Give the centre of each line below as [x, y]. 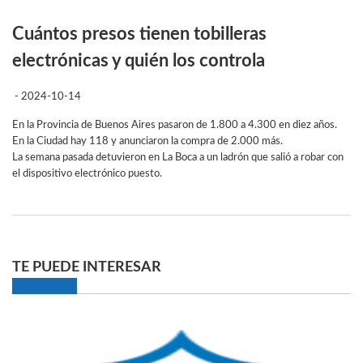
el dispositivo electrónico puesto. [87, 174]
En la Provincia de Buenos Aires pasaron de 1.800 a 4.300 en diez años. [175, 125]
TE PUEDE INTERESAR [87, 267]
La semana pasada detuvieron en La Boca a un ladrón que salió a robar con [178, 158]
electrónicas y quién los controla [139, 61]
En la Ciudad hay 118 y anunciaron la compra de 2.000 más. [147, 141]
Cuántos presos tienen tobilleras [139, 34]
